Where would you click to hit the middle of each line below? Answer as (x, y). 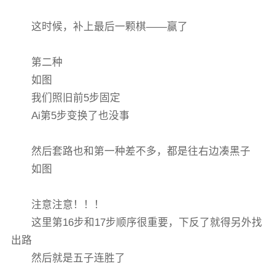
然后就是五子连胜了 (79, 258)
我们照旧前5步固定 (76, 98)
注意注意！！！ (68, 205)
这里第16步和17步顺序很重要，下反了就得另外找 (147, 223)
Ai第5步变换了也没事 (81, 116)
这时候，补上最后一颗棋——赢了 (110, 27)
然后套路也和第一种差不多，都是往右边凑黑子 (141, 152)
